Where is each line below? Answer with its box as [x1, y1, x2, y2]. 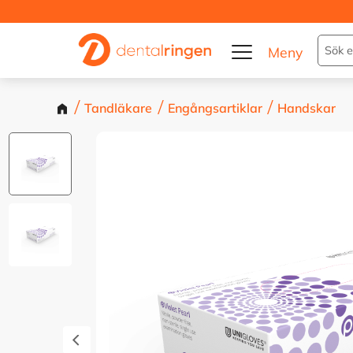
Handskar [277, 100, 336, 116]
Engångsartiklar [167, 100, 262, 116]
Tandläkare [84, 100, 153, 116]
